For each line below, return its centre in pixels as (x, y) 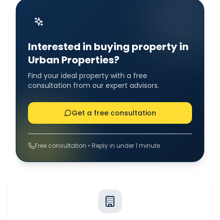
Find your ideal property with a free (88, 75)
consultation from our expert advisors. (94, 85)
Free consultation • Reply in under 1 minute (97, 145)
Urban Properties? (74, 60)
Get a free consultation (114, 113)
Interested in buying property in (108, 46)
